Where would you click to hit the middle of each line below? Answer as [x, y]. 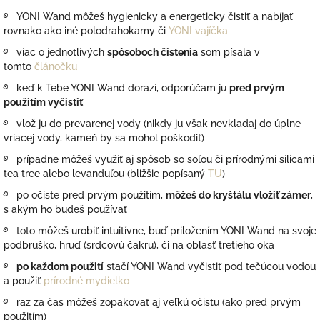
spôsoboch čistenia [152, 52]
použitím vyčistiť [43, 102]
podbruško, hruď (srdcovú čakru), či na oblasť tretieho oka [139, 245]
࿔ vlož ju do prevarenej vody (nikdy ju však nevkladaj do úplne [152, 124]
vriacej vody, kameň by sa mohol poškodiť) [104, 138]
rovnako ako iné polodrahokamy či [86, 31]
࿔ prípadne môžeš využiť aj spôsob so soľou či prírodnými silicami [159, 160]
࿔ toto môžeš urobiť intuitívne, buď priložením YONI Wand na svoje [160, 231]
